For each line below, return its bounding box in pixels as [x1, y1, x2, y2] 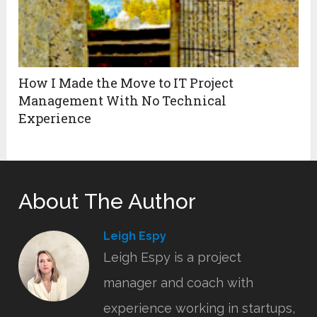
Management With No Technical [18, 92, 227, 110]
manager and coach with [103, 275, 254, 291]
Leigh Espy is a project [103, 250, 242, 265]
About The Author [18, 189, 197, 214]
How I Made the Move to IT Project [18, 74, 234, 92]
